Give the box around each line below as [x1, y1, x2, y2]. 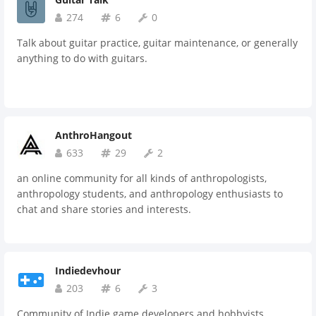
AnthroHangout [55, 128, 132, 142]
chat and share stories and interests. [17, 202, 191, 216]
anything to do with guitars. [17, 51, 147, 65]
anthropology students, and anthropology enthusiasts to [17, 187, 283, 200]
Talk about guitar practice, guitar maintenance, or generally [17, 36, 298, 49]
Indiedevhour [55, 264, 121, 277]
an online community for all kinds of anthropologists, [17, 171, 267, 185]
